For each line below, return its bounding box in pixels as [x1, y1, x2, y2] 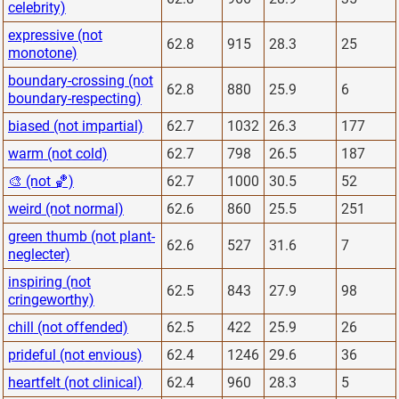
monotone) [8, 44, 77, 61]
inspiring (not [8, 273, 91, 290]
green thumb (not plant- [8, 227, 155, 245]
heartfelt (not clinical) [8, 373, 142, 391]
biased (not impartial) [8, 117, 143, 134]
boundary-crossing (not [8, 71, 153, 89]
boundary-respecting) [8, 89, 142, 107]
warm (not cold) [8, 144, 108, 162]
